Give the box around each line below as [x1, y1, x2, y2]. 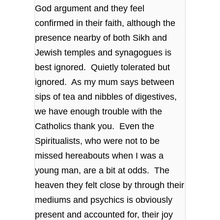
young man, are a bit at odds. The [35, 165, 170, 175]
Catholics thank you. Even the [35, 121, 155, 131]
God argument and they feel [35, 3, 145, 13]
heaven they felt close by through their [35, 180, 185, 190]
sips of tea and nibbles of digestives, [35, 91, 177, 102]
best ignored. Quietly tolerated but [35, 62, 170, 72]
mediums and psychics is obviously [35, 194, 173, 205]
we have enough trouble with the [35, 106, 163, 116]
